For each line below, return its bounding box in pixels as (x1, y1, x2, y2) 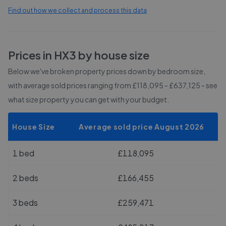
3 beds (13, 197, 38, 208)
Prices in (8, 48, 54, 62)
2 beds (13, 173, 38, 183)
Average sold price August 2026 (79, 122, 204, 131)
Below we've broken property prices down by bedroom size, (8, 67, 205, 76)
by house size (76, 48, 149, 62)
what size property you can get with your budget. (8, 95, 169, 104)
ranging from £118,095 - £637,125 (88, 81, 200, 90)
